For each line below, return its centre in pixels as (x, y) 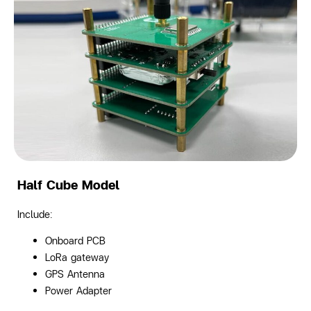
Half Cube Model (68, 185)
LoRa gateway (77, 258)
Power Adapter (78, 291)
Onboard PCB (75, 241)
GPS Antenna (75, 274)
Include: (35, 214)
